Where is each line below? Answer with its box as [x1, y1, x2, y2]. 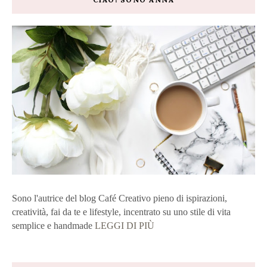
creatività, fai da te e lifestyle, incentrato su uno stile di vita [12, 207, 231, 218]
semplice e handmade [12, 221, 95, 231]
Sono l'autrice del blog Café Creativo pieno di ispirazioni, [12, 193, 227, 204]
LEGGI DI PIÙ [95, 221, 154, 231]
